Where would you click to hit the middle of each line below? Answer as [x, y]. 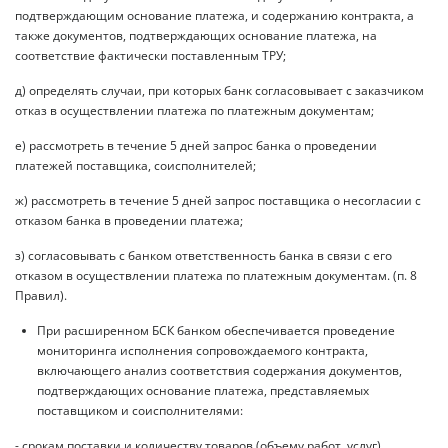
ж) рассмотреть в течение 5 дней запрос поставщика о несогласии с [218, 200]
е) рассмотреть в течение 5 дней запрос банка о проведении [196, 145]
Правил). [41, 295]
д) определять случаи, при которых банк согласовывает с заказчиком [219, 90]
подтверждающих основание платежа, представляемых [203, 390]
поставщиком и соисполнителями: [140, 410]
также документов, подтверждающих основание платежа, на [196, 35]
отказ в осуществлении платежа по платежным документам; [194, 110]
